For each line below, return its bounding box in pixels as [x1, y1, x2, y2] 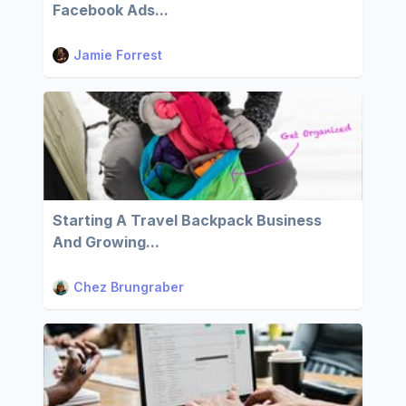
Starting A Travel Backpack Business [53, 211, 322, 229]
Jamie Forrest [73, 47, 162, 63]
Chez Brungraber [73, 279, 184, 295]
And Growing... [53, 233, 159, 251]
